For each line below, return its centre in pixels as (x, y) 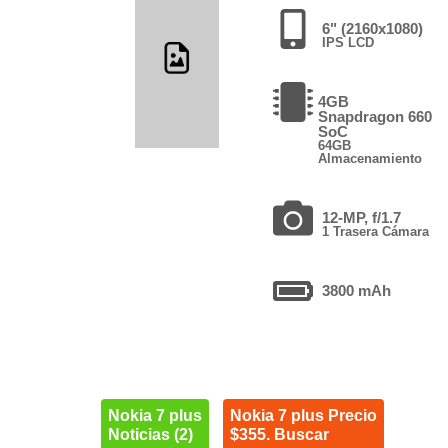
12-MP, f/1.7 (362, 217)
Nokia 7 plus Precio (303, 416)
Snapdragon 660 (375, 116)
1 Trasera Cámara (376, 231)
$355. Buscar (279, 435)
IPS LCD (348, 42)
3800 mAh (357, 290)
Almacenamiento (370, 158)
